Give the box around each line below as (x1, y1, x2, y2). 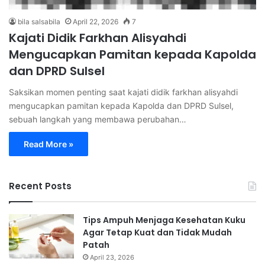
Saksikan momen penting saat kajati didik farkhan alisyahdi (9, 86, 238, 97)
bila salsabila (18, 17, 60, 26)
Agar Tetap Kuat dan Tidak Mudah (83, 226, 232, 238)
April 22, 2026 (73, 17, 118, 26)
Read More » (24, 138, 73, 149)
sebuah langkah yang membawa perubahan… (9, 114, 186, 124)
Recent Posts (9, 179, 72, 192)
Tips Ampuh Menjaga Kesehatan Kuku (83, 214, 245, 226)
